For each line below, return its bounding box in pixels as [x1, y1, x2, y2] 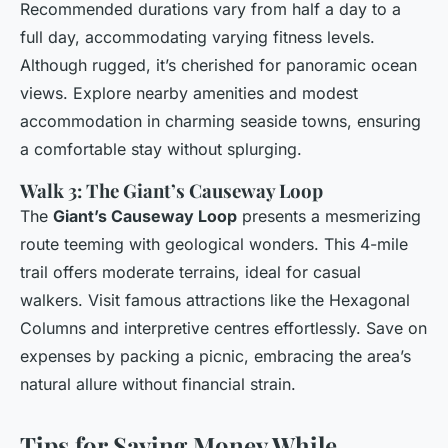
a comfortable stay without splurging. [20, 139, 302, 160]
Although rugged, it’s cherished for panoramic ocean [20, 55, 417, 76]
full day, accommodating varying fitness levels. [20, 27, 375, 48]
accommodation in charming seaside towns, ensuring [20, 111, 421, 132]
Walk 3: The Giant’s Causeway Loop [20, 178, 323, 204]
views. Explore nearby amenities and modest [20, 83, 358, 104]
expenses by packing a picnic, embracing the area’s [20, 346, 411, 367]
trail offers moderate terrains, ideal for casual [20, 262, 361, 283]
